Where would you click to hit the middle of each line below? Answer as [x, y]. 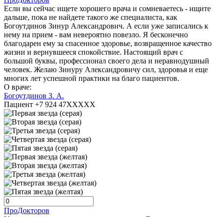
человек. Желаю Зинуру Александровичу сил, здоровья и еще [106, 70]
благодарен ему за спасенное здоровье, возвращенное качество [108, 44]
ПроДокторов [27, 211]
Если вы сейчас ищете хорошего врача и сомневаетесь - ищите [107, 9]
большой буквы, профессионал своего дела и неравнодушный [107, 61]
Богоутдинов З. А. [34, 96]
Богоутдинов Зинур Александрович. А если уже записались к [106, 26]
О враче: [18, 87]
